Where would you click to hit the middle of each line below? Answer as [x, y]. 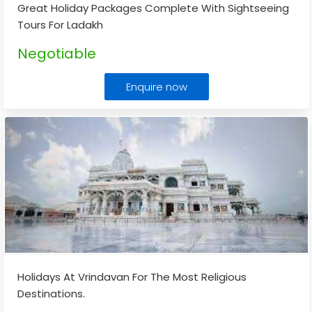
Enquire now [156, 87]
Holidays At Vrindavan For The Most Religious [132, 277]
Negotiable [57, 54]
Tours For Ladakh [60, 25]
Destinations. [51, 294]
